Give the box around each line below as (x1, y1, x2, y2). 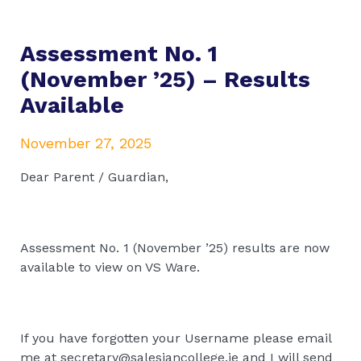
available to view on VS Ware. (20, 259, 200, 275)
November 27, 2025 (20, 134, 151, 151)
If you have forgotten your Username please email (20, 330, 331, 346)
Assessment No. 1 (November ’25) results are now (20, 239, 330, 255)
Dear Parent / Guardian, (20, 168, 168, 185)
